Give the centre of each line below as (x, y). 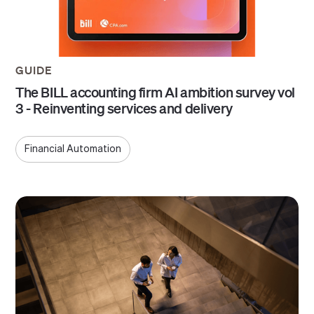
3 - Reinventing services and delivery (124, 108)
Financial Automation (73, 149)
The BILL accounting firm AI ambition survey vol (155, 91)
